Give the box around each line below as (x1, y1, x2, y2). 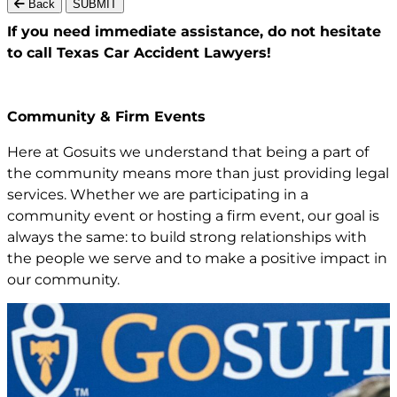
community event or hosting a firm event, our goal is (7, 206, 379, 224)
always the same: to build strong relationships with (7, 228, 367, 245)
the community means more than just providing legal (7, 164, 389, 182)
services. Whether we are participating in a (7, 185, 308, 203)
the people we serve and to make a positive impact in (7, 249, 387, 267)
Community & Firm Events (7, 107, 206, 125)
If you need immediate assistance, (7, 22, 268, 40)
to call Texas (7, 43, 104, 61)
